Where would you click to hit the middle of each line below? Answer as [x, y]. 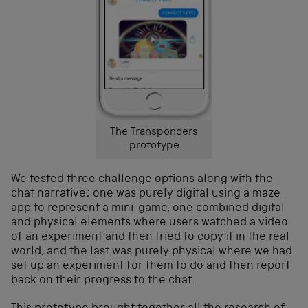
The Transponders [154, 133]
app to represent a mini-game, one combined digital [148, 209]
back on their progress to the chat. [103, 281]
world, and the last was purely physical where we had [152, 252]
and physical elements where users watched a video [150, 223]
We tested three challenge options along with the [142, 180]
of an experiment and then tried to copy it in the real [150, 238]
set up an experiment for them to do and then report [151, 267]
